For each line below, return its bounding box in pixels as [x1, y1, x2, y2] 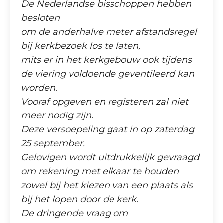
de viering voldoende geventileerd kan [21, 68, 195, 79]
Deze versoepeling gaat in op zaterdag [21, 123, 195, 135]
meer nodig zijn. [21, 110, 94, 121]
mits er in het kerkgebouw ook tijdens [21, 54, 192, 65]
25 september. [21, 137, 85, 149]
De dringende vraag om [21, 207, 128, 219]
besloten [21, 12, 60, 23]
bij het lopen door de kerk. [21, 193, 139, 205]
